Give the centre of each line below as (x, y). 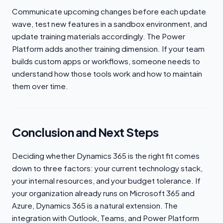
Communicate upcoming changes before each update (109, 11)
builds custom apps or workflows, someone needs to (106, 61)
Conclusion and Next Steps (85, 132)
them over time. (40, 86)
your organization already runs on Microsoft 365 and (103, 193)
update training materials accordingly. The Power (99, 36)
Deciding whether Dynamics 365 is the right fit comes (106, 155)
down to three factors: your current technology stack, (107, 168)
